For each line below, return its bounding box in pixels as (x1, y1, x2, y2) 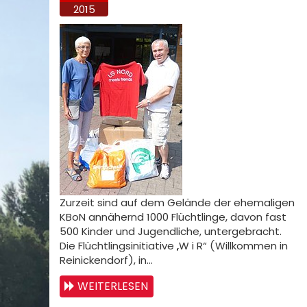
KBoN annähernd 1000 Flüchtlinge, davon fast (60, 210, 286, 224)
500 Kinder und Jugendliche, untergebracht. (60, 224, 282, 238)
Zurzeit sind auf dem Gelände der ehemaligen (60, 195, 295, 210)
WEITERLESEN (77, 278, 148, 294)
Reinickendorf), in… (60, 253, 153, 267)
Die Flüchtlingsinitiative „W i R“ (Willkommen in (60, 238, 288, 253)
